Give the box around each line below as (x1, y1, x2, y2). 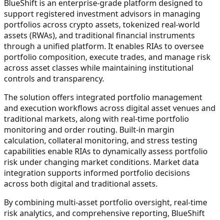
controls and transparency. (4, 73, 104, 84)
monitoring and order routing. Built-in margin (4, 124, 174, 135)
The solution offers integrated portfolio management (4, 91, 202, 103)
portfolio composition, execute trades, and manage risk (4, 51, 211, 62)
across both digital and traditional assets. (4, 178, 158, 189)
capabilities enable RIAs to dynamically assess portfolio (4, 145, 208, 157)
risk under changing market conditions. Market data (4, 156, 199, 167)
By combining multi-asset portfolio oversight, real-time (4, 196, 207, 208)
